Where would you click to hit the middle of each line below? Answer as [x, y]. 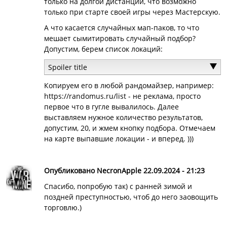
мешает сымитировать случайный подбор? [120, 38]
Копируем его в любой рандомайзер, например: [129, 85]
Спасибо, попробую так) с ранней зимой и [118, 186]
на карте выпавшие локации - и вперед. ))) [119, 139]
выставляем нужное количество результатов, [123, 117]
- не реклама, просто [163, 96]
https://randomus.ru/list [85, 96]
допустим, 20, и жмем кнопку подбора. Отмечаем [129, 128]
